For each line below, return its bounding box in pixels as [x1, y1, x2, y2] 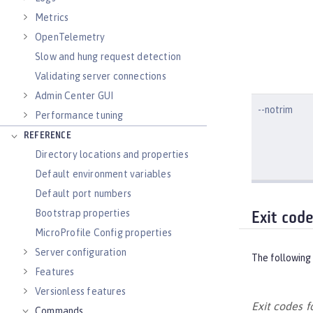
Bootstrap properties [35, 208, 130, 219]
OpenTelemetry [35, 31, 105, 43]
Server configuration [35, 247, 126, 258]
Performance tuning [35, 110, 124, 121]
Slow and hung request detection [35, 51, 182, 62]
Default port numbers [35, 188, 131, 199]
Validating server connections [35, 71, 166, 82]
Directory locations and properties [35, 149, 189, 160]
